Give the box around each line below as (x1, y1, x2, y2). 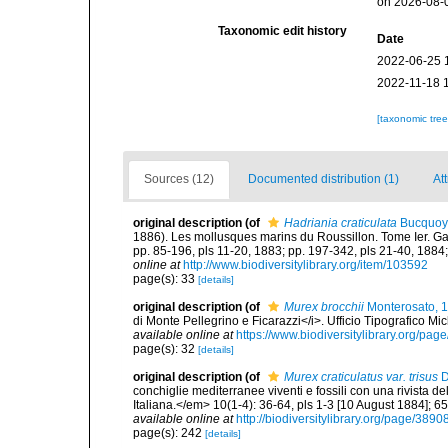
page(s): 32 (133, 342, 198, 356)
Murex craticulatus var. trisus (284, 370, 438, 384)
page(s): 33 (133, 272, 198, 286)
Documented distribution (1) (248, 172, 399, 186)
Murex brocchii (284, 300, 364, 314)
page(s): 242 (133, 426, 205, 440)
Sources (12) (144, 172, 214, 186)
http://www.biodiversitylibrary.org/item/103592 (183, 258, 428, 272)
